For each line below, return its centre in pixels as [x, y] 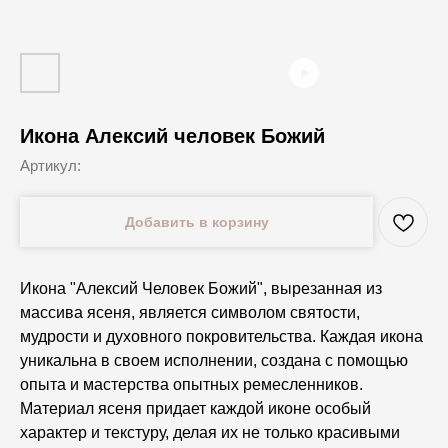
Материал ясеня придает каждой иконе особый [195, 408]
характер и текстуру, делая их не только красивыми [210, 432]
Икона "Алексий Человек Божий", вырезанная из [201, 288]
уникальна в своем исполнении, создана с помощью [214, 360]
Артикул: [50, 165]
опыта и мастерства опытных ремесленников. [191, 384]
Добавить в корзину [196, 221]
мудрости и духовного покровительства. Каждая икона [221, 336]
